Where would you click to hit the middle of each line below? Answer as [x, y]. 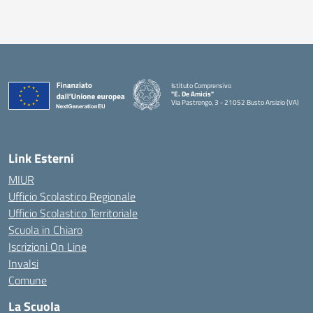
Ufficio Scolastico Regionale [72, 196]
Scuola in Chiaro [45, 230]
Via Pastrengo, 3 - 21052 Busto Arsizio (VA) [235, 103]
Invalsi [23, 263]
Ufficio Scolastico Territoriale [73, 213]
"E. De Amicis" [192, 94]
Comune [28, 280]
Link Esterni [41, 158]
